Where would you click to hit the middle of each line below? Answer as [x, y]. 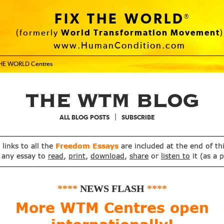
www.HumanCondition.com [119, 46]
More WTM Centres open [112, 209]
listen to [175, 156]
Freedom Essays [88, 146]
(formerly [38, 33]
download [107, 156]
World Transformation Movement [140, 33]
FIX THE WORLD [119, 19]
